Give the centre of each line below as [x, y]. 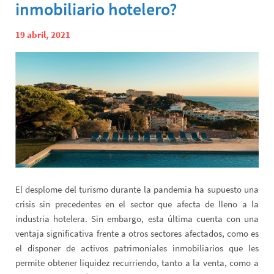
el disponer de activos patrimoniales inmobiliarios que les [137, 248]
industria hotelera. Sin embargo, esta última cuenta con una [137, 218]
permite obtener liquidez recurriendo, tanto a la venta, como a [137, 262]
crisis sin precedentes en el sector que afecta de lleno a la [137, 204]
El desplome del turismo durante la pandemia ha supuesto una [137, 189]
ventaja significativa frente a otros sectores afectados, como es [137, 233]
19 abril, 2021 [43, 35]
